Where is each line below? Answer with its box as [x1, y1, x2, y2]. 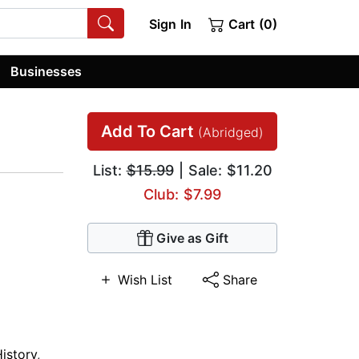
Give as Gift [155, 230, 228, 247]
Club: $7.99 [143, 186, 221, 204]
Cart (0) [224, 16, 277, 32]
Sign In [148, 16, 192, 32]
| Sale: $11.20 [173, 162, 272, 179]
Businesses [10, 63, 83, 79]
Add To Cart [101, 122, 198, 142]
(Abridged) [198, 124, 264, 141]
